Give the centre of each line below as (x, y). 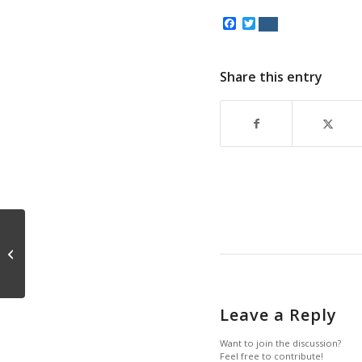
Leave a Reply (278, 314)
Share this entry (271, 76)
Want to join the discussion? (280, 343)
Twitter (278, 23)
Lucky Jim (50, 253)
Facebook (265, 23)
